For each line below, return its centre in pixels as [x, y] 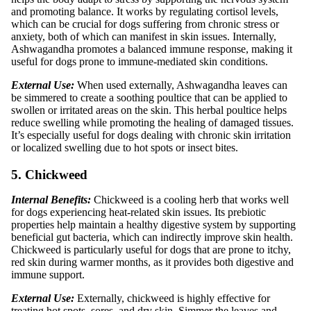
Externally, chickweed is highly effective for [174, 298]
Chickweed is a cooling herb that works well [190, 199]
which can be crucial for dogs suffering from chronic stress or [145, 24]
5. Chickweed [49, 174]
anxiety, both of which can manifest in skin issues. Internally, [144, 36]
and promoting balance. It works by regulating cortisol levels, [145, 11]
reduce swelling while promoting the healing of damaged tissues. [152, 122]
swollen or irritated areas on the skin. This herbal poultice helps [149, 110]
